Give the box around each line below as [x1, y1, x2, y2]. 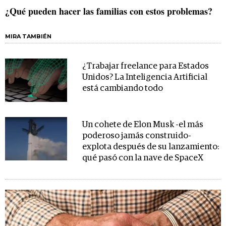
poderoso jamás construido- [82, 132, 191, 141]
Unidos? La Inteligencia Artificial [82, 73, 207, 82]
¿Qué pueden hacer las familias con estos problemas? [5, 5, 212, 18]
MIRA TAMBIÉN [5, 33, 51, 40]
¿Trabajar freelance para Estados [82, 62, 209, 71]
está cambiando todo [82, 84, 163, 93]
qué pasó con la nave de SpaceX [82, 154, 203, 163]
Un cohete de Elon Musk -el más [82, 121, 203, 130]
